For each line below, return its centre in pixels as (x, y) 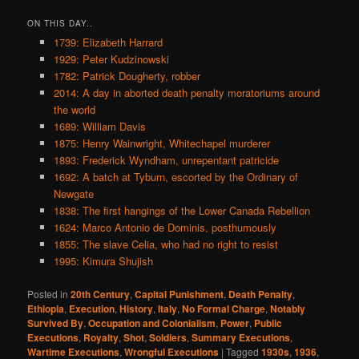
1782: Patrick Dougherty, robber (127, 76)
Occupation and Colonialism (152, 323)
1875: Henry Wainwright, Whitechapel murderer (161, 143)
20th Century (101, 294)
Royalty (101, 337)
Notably (288, 308)
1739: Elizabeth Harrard (108, 42)
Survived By (56, 323)
